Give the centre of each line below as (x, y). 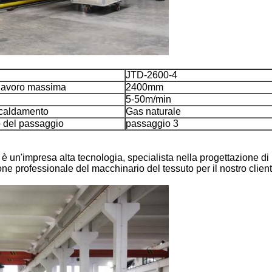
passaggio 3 (152, 124)
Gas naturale (153, 111)
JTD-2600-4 (151, 75)
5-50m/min (148, 99)
